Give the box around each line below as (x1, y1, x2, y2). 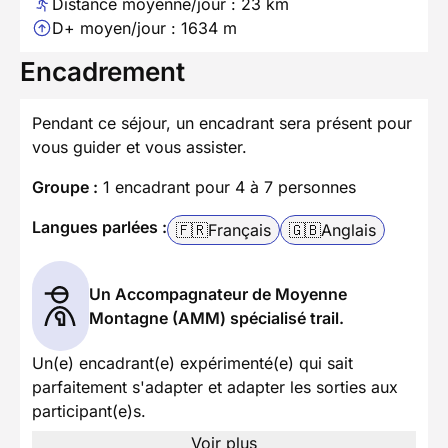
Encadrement (20, 55, 185, 87)
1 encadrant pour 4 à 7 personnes (98, 176, 356, 197)
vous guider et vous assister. (32, 136, 247, 157)
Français (208, 219, 271, 240)
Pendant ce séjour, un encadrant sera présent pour (32, 112, 412, 133)
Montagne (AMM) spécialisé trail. (88, 307, 344, 328)
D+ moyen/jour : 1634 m (52, 17, 237, 38)
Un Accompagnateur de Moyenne (88, 283, 347, 304)
